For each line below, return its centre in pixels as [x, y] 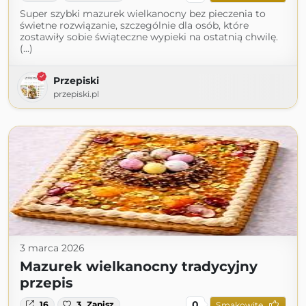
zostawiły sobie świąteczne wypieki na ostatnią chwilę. [149, 37]
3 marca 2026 [52, 248]
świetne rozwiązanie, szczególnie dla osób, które [134, 25]
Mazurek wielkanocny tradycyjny [139, 266]
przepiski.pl [76, 94]
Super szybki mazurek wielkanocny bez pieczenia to [143, 14]
